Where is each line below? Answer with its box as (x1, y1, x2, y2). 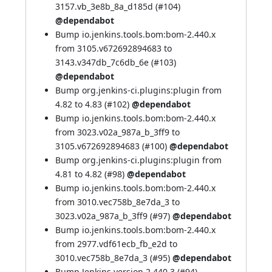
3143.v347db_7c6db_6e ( (55, 56, 154, 68)
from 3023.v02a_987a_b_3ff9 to (55, 126, 180, 138)
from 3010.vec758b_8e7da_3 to (55, 196, 180, 208)
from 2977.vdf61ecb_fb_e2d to (55, 238, 177, 250)
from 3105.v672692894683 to (55, 42, 172, 54)
